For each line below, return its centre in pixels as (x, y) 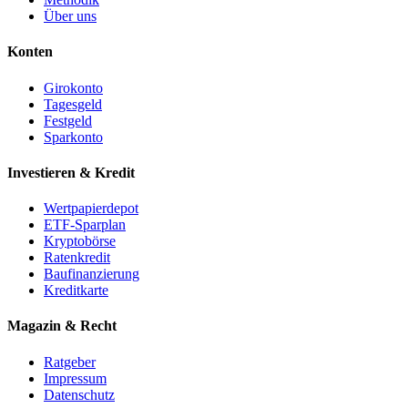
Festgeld (68, 120)
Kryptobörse (80, 241)
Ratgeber (70, 362)
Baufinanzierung (92, 274)
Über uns (70, 16)
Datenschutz (79, 394)
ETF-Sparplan (85, 225)
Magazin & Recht (62, 326)
